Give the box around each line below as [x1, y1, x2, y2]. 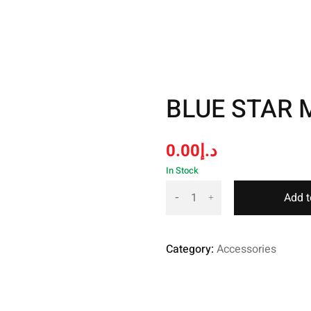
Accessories [217, 240, 276, 258]
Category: [166, 240, 217, 258]
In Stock [166, 163, 199, 177]
